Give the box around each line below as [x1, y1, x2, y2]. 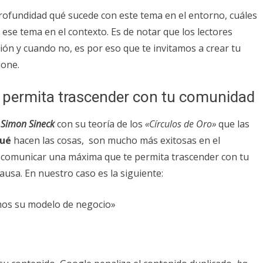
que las [216, 117, 249, 130]
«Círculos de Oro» [143, 117, 216, 130]
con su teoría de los [57, 117, 143, 130]
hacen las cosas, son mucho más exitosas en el [14, 133, 220, 147]
